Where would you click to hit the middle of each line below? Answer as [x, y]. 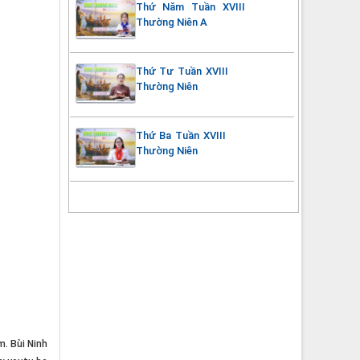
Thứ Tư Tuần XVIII [182, 71]
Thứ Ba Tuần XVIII [180, 135]
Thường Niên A [171, 22]
